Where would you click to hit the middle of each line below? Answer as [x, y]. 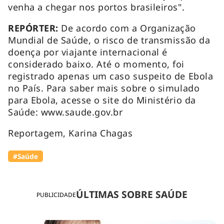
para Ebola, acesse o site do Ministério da [102, 100]
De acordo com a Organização [128, 28]
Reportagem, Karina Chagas [70, 133]
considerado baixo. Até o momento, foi [96, 64]
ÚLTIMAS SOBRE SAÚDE [132, 194]
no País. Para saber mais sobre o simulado [104, 88]
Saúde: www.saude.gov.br [65, 112]
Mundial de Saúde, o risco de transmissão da [109, 40]
